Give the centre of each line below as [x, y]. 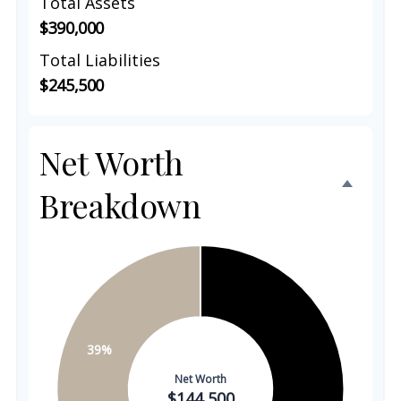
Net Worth [111, 162]
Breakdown [120, 205]
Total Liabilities [100, 60]
